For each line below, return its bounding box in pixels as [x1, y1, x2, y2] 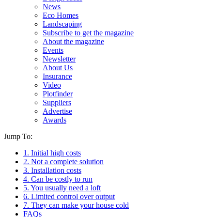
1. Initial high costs [23, 149, 81, 157]
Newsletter [43, 55, 76, 63]
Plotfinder [43, 90, 73, 98]
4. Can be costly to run [23, 175, 93, 183]
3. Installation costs [23, 166, 81, 174]
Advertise [43, 107, 72, 115]
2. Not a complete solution [23, 157, 104, 166]
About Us [43, 63, 73, 72]
